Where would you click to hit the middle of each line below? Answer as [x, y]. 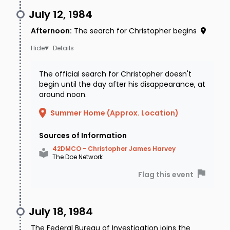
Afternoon [50, 31]
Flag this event [166, 175]
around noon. [63, 95]
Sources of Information [83, 136]
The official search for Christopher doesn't [115, 74]
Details [63, 48]
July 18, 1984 [61, 212]
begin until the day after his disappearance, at [122, 84]
